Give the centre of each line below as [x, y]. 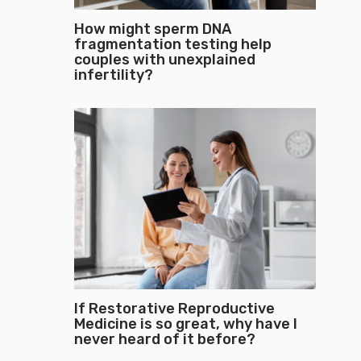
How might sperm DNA [153, 29]
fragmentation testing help [173, 44]
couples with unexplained [165, 60]
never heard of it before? [165, 339]
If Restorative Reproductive [174, 309]
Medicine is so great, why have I [186, 324]
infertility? [115, 75]
